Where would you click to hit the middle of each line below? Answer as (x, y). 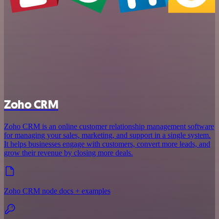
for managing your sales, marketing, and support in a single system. (107, 135)
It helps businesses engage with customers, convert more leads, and (107, 144)
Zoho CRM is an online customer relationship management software (109, 126)
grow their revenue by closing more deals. (68, 153)
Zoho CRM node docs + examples (57, 191)
